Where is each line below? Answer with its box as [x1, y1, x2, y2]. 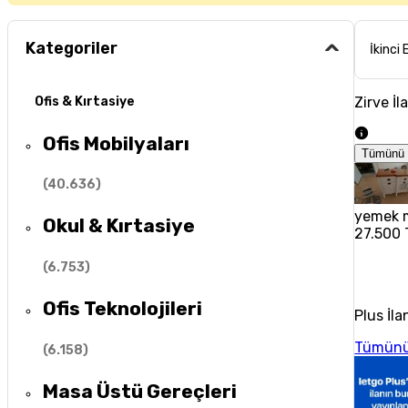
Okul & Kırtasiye [43, 214, 196, 238]
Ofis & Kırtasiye [34, 94, 135, 110]
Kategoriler [25, 38, 118, 59]
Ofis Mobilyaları [43, 131, 190, 155]
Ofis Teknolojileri [43, 297, 203, 321]
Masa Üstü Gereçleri [43, 380, 238, 403]
